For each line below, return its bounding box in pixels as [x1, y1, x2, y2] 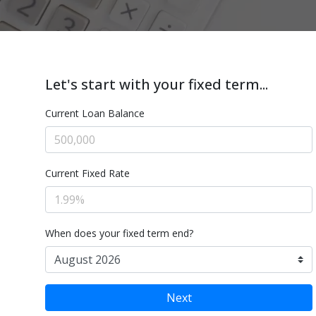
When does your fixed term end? [45, 226, 193, 240]
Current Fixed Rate [45, 166, 130, 180]
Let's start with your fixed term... [45, 75, 268, 94]
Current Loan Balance [45, 107, 145, 120]
